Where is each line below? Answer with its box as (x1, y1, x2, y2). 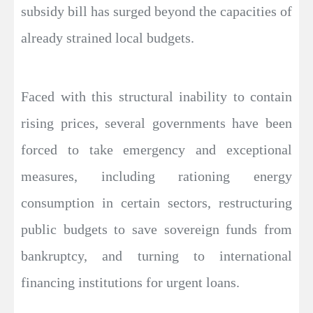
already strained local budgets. (21, 30, 194, 46)
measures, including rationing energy (21, 168, 292, 184)
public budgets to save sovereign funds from (21, 221, 292, 238)
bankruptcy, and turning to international (21, 248, 292, 264)
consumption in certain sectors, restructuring (21, 195, 292, 211)
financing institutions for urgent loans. (21, 275, 240, 291)
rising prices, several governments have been (21, 115, 292, 131)
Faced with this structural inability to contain (21, 89, 292, 105)
